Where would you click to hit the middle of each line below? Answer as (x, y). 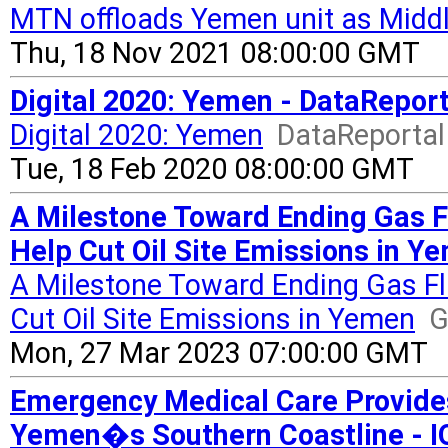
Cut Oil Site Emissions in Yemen (212, 319)
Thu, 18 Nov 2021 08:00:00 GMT (215, 53)
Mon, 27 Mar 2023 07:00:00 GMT (219, 353)
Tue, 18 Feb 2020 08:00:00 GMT (212, 169)
